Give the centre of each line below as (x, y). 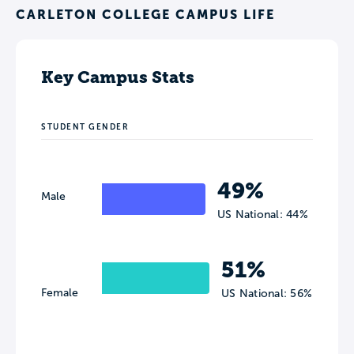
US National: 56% (267, 294)
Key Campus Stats (118, 77)
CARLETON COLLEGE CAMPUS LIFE (145, 15)
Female (60, 293)
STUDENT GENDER (85, 127)
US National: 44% (262, 215)
